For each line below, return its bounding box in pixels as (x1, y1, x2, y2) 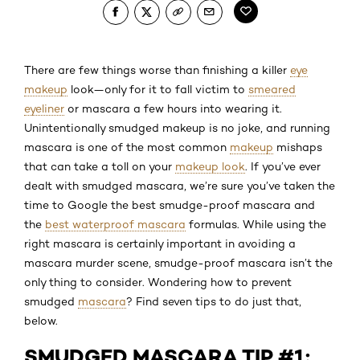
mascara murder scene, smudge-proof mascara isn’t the (24, 256, 333, 269)
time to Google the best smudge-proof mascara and (24, 198, 315, 211)
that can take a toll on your (24, 159, 175, 173)
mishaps (273, 140, 322, 153)
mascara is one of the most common (24, 140, 230, 153)
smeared (248, 82, 296, 96)
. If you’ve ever (245, 159, 321, 173)
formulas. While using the (186, 217, 326, 231)
